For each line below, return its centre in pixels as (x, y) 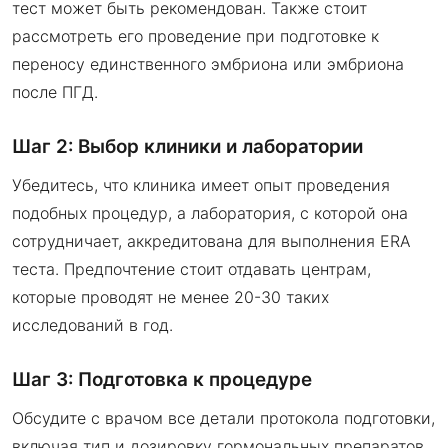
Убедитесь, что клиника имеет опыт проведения (201, 184)
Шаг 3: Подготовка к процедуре (162, 379)
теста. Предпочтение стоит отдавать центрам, (191, 268)
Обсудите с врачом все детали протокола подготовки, (223, 417)
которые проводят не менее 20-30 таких (170, 296)
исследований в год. (92, 324)
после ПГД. (55, 91)
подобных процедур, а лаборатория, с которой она (210, 212)
